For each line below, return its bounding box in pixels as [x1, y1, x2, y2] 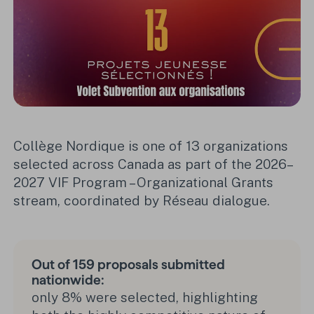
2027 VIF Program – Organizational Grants [13, 175, 274, 191]
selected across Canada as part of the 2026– [13, 156, 294, 172]
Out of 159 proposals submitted [31, 257, 225, 273]
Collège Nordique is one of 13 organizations [13, 138, 289, 154]
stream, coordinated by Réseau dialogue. [13, 193, 271, 209]
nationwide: [31, 273, 104, 288]
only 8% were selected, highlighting [31, 289, 258, 306]
